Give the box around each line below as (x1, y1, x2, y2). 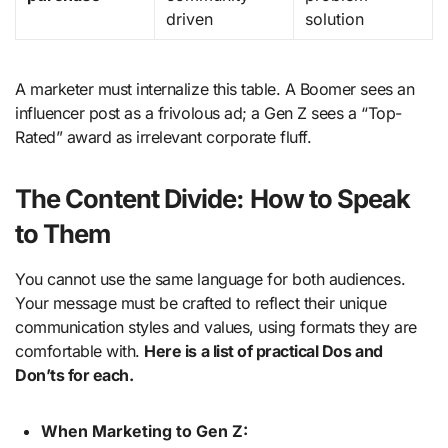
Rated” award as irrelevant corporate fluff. (15, 126, 312, 147)
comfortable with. (15, 340, 145, 361)
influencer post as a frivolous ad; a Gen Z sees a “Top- (15, 102, 402, 123)
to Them (15, 217, 111, 249)
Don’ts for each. (15, 364, 134, 385)
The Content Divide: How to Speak (15, 182, 411, 214)
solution (305, 8, 365, 29)
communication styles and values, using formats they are (15, 316, 417, 337)
